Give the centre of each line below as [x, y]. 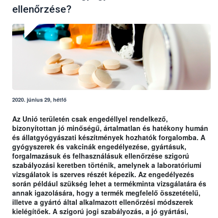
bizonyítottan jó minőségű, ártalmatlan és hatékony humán [110, 128]
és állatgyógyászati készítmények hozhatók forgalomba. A [109, 137]
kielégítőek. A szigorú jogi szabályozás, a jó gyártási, [100, 211]
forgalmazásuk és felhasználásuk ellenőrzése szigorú [101, 156]
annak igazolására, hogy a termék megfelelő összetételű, [106, 193]
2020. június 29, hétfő [39, 100]
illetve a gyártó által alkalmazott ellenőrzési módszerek [103, 202]
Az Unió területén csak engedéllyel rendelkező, [90, 119]
